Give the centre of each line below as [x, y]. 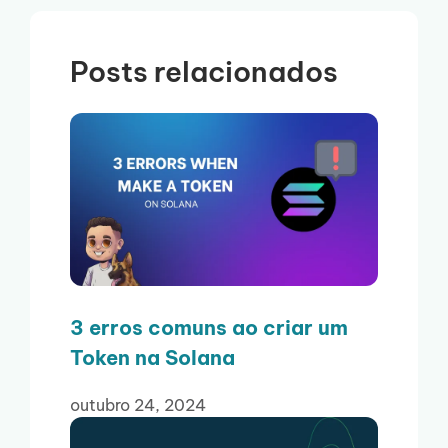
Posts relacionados [204, 72]
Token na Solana [152, 358]
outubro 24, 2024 [138, 405]
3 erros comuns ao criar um [209, 328]
